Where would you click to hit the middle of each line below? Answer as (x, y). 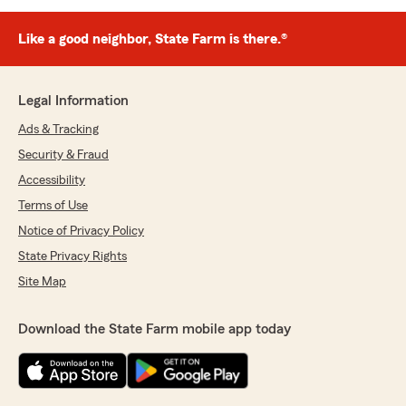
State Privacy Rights (72, 256)
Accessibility (52, 180)
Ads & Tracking (58, 130)
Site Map (42, 282)
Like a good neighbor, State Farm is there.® (153, 39)
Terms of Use (53, 206)
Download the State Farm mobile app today (155, 329)
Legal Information (73, 101)
